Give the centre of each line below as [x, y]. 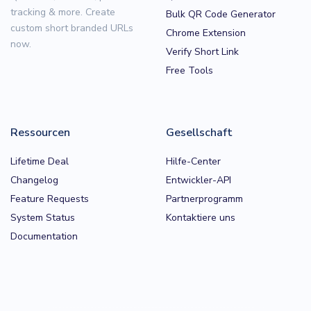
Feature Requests [50, 199]
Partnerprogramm [204, 199]
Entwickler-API [199, 180]
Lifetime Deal [40, 161]
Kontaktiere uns [201, 217]
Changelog [34, 180]
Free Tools [190, 70]
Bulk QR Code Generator [221, 14]
